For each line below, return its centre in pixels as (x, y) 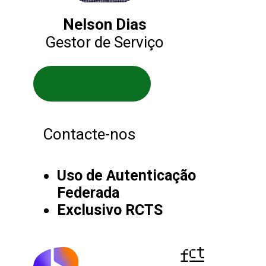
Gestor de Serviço (104, 42)
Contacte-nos (89, 134)
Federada (88, 193)
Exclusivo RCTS (110, 210)
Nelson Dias (104, 25)
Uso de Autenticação (126, 176)
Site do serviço (92, 84)
